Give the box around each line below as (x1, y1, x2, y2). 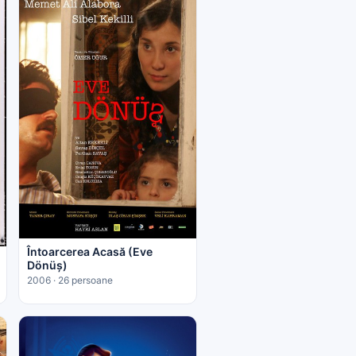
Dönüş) (26, 257, 68, 272)
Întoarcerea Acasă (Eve (26, 244, 153, 258)
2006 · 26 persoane (26, 273, 113, 286)
